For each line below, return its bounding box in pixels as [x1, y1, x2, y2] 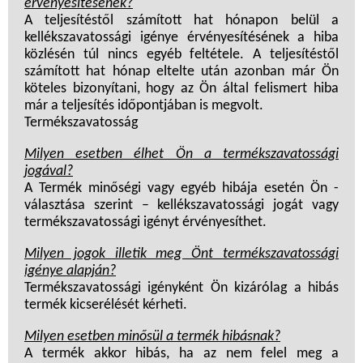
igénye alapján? [24, 263, 116, 280]
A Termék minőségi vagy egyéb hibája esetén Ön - [24, 181, 339, 197]
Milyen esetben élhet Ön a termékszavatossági [24, 147, 339, 163]
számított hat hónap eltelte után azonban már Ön [24, 64, 339, 80]
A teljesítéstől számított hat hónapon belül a [24, 13, 339, 29]
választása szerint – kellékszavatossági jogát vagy [24, 198, 339, 214]
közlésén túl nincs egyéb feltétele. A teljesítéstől [24, 47, 339, 63]
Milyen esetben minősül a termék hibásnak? [24, 329, 280, 345]
